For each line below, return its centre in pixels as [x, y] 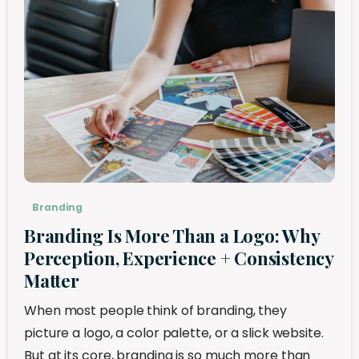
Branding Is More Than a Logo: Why [172, 235]
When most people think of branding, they [155, 310]
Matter [52, 280]
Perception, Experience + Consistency [179, 258]
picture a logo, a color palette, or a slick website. [174, 333]
